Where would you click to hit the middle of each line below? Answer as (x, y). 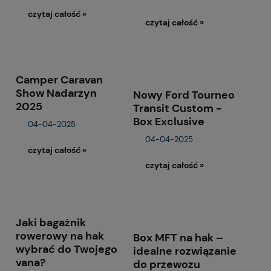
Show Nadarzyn (56, 93)
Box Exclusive (169, 122)
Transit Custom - (178, 109)
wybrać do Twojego (67, 250)
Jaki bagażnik (51, 223)
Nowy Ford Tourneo (184, 95)
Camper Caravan (59, 80)
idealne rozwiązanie (185, 251)
